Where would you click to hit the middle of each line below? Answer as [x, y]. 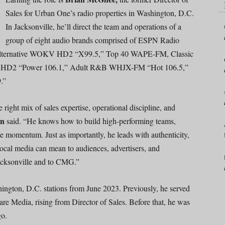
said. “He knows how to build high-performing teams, [90, 121]
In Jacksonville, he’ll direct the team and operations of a [93, 26]
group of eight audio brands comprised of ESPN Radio [92, 40]
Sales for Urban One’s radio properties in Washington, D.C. [100, 13]
